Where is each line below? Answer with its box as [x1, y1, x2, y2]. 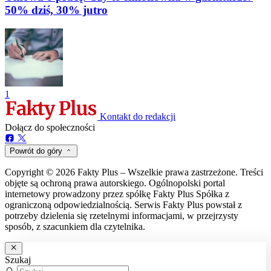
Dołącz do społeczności [5, 122, 95, 133]
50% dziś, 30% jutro [5, 4, 108, 17]
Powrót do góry [10, 146, 62, 156]
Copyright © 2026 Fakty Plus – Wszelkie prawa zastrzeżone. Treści [5, 167, 263, 178]
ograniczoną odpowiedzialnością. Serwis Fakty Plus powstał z [5, 200, 242, 211]
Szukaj [5, 255, 31, 266]
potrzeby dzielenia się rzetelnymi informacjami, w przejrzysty [5, 211, 238, 221]
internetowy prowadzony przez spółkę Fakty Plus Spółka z [5, 189, 229, 200]
